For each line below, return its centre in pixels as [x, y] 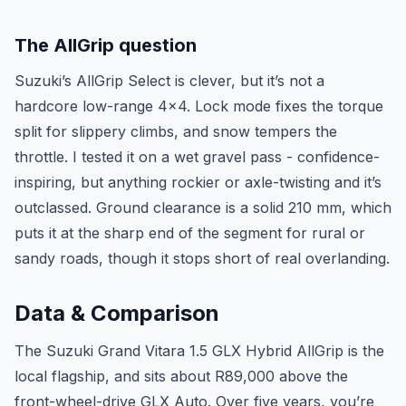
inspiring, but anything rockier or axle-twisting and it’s [198, 182]
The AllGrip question [106, 45]
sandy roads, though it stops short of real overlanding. [202, 258]
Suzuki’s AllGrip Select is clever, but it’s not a [169, 81]
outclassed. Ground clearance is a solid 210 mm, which [203, 208]
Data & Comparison [117, 313]
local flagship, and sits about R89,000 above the [181, 376]
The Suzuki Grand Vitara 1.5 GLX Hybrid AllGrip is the [199, 351]
